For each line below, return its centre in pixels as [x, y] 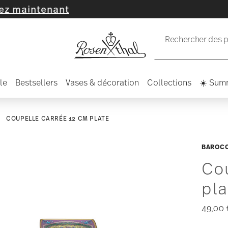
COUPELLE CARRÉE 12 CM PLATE [58, 119]
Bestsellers [36, 82]
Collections [169, 82]
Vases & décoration [102, 82]
